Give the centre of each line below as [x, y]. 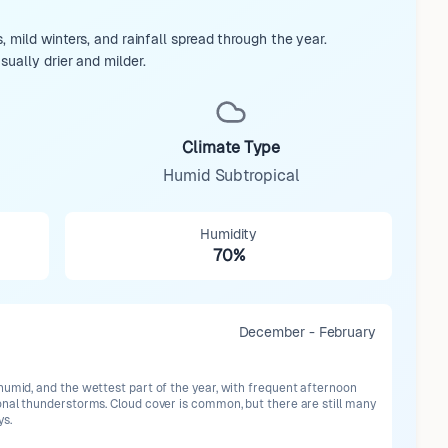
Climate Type [231, 147]
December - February [307, 332]
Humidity [228, 234]
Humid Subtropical [231, 175]
